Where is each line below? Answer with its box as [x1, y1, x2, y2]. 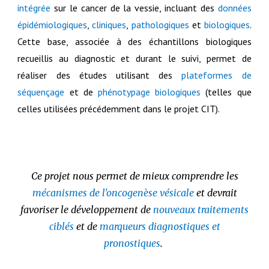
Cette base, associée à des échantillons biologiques [17, 35, 252, 47]
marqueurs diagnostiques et [99, 220, 220, 232]
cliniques [92, 19, 127, 31]
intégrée [17, 2, 51, 14]
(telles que [201, 86, 252, 98]
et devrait [193, 187, 237, 199]
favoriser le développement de [20, 204, 153, 216]
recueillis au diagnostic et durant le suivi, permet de [17, 52, 252, 64]
